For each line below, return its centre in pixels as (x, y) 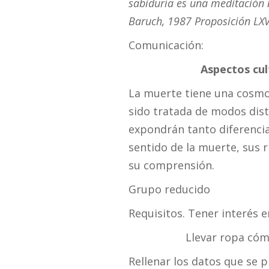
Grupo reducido (169, 189)
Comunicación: (166, 45)
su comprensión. (171, 165)
